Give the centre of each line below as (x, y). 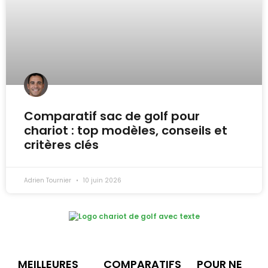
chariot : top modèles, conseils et (126, 130)
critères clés (61, 144)
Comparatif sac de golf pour (112, 116)
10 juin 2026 (101, 180)
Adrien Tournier (48, 180)
